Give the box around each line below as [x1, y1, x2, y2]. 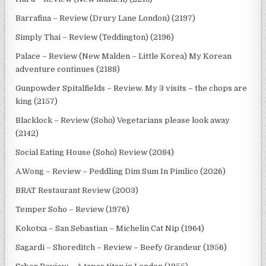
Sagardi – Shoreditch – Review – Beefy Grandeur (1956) [15, 242, 227, 252]
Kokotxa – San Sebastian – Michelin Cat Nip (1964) [15, 223, 205, 233]
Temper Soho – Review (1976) [15, 204, 130, 214]
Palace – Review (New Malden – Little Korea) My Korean [15, 51, 232, 61]
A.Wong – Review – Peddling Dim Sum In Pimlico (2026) [15, 166, 226, 176]
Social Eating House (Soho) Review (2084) [15, 147, 175, 157]
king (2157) [15, 96, 58, 106]
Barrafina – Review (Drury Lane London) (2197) [15, 13, 196, 23]
